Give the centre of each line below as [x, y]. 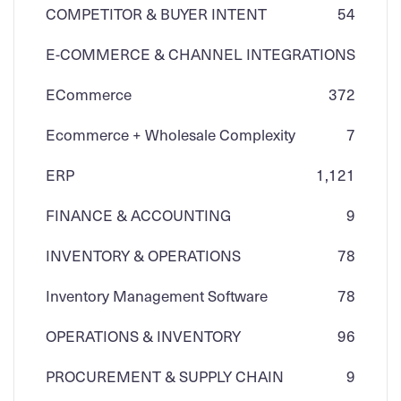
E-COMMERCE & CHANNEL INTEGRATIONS [200, 53]
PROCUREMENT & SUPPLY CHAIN [165, 375]
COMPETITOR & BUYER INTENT [156, 13]
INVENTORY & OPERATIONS [143, 255]
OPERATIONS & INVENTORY [143, 335]
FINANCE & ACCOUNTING [138, 214]
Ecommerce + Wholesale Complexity [171, 134]
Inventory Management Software [157, 295]
